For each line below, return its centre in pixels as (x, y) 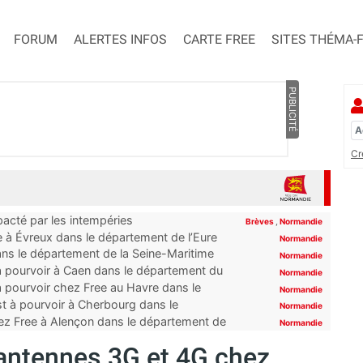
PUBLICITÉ (292, 110)
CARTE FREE (219, 40)
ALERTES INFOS (120, 40)
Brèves (261, 222)
